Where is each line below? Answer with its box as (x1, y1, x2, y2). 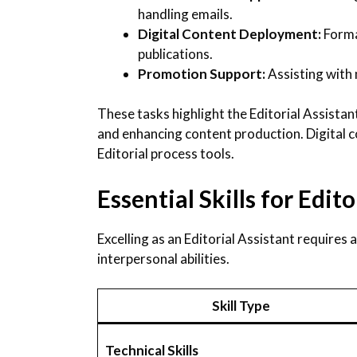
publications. (138, 45, 213, 62)
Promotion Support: (138, 65, 265, 82)
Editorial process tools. (97, 145, 234, 163)
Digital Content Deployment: (138, 25, 321, 42)
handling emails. (138, 5, 233, 22)
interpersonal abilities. (97, 249, 229, 267)
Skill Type (211, 297, 270, 315)
